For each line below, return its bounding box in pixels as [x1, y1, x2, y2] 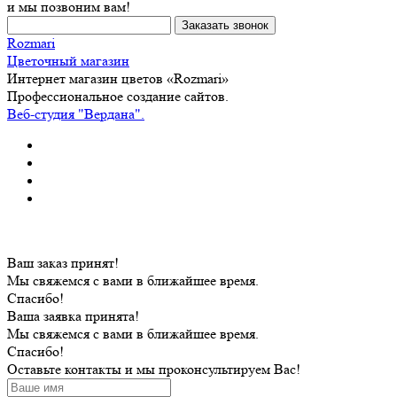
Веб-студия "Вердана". [7, 105, 144, 122]
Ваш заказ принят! [7, 253, 119, 271]
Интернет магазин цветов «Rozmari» [7, 69, 229, 87]
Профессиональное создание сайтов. [7, 87, 229, 105]
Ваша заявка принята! [7, 307, 139, 324]
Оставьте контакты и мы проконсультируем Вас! [7, 360, 300, 378]
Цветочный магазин [7, 51, 129, 69]
